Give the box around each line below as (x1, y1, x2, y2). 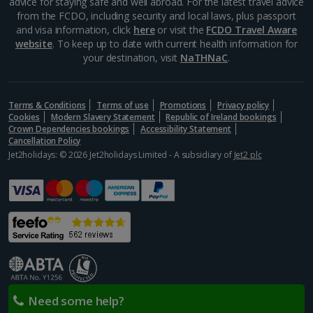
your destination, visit (83, 50, 180, 64)
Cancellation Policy (8, 134, 81, 147)
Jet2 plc (233, 148, 262, 161)
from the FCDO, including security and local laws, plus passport (17, 8, 296, 22)
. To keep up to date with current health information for (52, 36, 298, 50)
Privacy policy (217, 99, 270, 111)
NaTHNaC (180, 50, 228, 64)
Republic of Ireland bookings (166, 110, 277, 123)
